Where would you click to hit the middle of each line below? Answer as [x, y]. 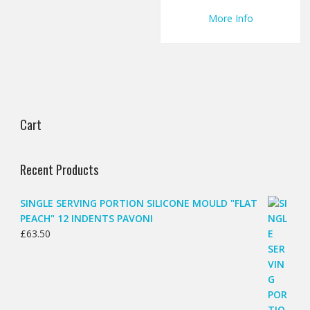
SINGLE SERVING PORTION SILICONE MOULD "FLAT [138, 203]
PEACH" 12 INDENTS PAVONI [86, 219]
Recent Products [59, 170]
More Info [230, 19]
